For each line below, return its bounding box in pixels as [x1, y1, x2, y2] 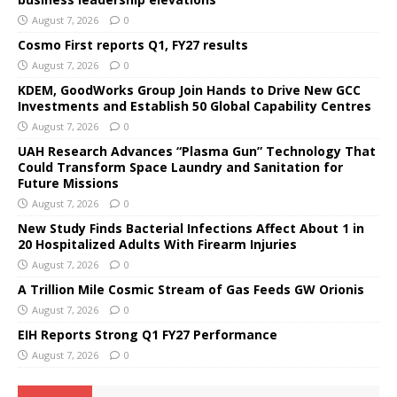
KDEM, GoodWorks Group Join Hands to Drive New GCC [18, 81, 361, 98]
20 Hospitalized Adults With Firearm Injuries [18, 235, 297, 253]
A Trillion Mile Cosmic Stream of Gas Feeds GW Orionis [18, 280, 364, 298]
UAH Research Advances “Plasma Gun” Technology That [18, 142, 376, 160]
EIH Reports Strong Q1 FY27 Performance [18, 325, 277, 343]
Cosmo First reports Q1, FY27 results [18, 35, 248, 53]
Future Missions [18, 174, 119, 191]
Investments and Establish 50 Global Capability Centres [18, 97, 371, 114]
